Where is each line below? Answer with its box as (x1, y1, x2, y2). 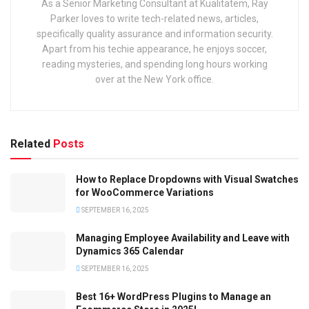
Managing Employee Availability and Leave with (76, 232, 290, 244)
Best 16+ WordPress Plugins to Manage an (76, 291, 271, 303)
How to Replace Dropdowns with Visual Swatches (76, 174, 299, 186)
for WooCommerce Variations (76, 187, 214, 199)
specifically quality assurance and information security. (36, 28, 273, 40)
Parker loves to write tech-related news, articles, (50, 13, 259, 25)
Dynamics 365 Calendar (76, 246, 184, 257)
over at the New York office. (95, 74, 214, 86)
